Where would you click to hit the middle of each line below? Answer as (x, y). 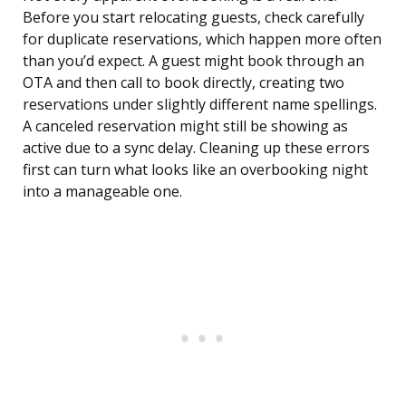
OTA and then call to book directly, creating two (184, 83)
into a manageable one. (102, 192)
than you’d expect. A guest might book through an (193, 61)
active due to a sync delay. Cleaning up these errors (196, 148)
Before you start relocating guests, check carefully (193, 18)
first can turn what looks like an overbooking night (195, 170)
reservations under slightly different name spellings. (200, 105)
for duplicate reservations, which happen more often (202, 39)
